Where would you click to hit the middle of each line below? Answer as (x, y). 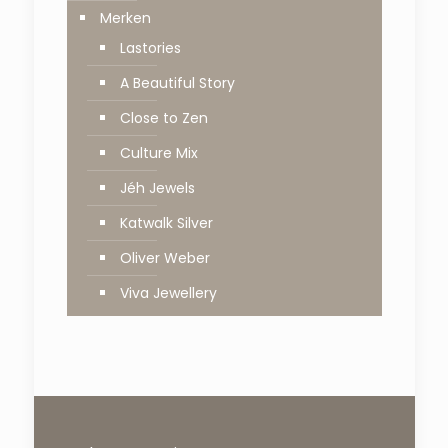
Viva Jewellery (168, 292)
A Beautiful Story (177, 82)
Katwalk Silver (166, 222)
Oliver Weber (164, 257)
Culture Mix (158, 152)
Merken (125, 17)
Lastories (150, 47)
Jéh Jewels (157, 187)
